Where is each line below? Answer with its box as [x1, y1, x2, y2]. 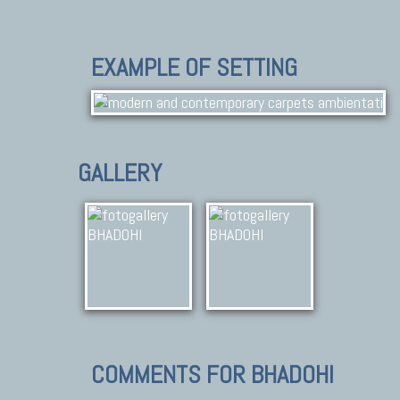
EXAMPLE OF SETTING [91, 52, 297, 83]
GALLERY [78, 157, 162, 188]
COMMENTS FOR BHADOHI [91, 359, 334, 390]
